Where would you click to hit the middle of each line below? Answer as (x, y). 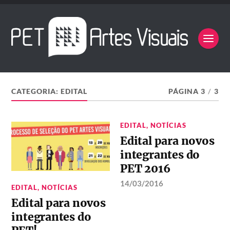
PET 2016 (145, 169)
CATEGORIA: (36, 92)
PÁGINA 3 (187, 92)
